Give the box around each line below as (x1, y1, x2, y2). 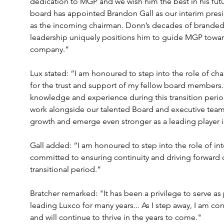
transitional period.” (29, 164, 101, 174)
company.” (29, 44, 69, 54)
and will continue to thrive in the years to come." (29, 212, 201, 222)
